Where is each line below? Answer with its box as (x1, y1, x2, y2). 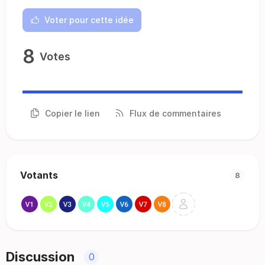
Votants (20, 169, 58, 181)
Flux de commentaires (130, 108, 221, 118)
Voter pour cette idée (44, 15, 134, 25)
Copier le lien (45, 108, 100, 118)
